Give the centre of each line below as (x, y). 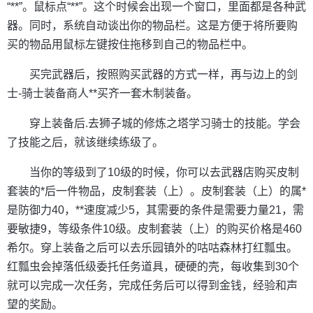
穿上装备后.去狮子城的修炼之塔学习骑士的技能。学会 (165, 124)
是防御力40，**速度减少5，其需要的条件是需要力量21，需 (155, 210)
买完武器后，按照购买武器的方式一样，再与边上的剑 (163, 75)
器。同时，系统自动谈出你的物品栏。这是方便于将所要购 (152, 26)
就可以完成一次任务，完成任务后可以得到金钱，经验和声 (152, 286)
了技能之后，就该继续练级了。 (85, 143)
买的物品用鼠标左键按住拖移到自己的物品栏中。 (130, 45)
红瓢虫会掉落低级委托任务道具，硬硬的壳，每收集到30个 (153, 267)
